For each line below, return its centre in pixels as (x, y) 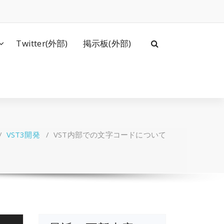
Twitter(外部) (42, 43)
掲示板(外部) (107, 43)
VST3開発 (23, 134)
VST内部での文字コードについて (110, 134)
